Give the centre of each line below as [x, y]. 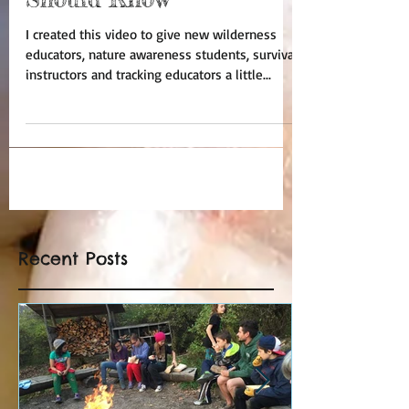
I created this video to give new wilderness [151, 34]
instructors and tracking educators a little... [148, 74]
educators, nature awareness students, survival [162, 54]
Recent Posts [73, 258]
